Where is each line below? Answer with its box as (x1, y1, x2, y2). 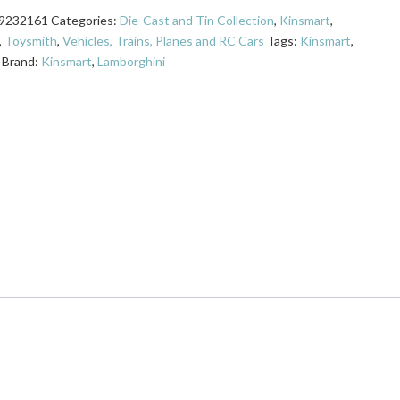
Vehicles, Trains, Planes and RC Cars (62, 32, 264, 48)
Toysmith (4, 32, 57, 48)
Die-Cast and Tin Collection (119, 12, 274, 28)
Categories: (50, 12, 120, 28)
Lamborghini (96, 53, 165, 69)
